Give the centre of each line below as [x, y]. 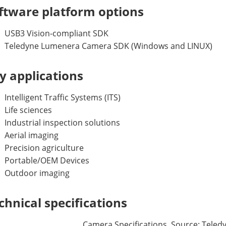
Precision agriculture [44, 148]
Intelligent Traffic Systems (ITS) [63, 97]
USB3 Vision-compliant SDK [56, 33]
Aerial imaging [32, 135]
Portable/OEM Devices [47, 160]
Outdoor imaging [37, 173]
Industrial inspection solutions [62, 123]
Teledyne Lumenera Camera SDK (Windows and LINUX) [108, 46]
